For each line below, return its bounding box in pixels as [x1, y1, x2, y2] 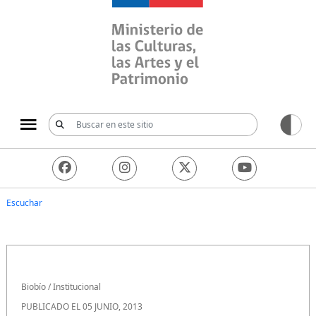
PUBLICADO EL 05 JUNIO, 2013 [21, 300, 142, 312]
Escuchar [6, 196, 42, 209]
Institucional [53, 280, 101, 293]
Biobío [21, 280, 46, 293]
